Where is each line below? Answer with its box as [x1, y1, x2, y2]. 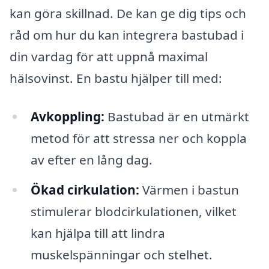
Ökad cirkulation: [30, 181, 139, 198]
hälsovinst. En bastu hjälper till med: [10, 70, 222, 87]
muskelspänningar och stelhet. [30, 246, 213, 263]
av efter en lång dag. [30, 151, 153, 168]
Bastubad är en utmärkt [104, 107, 249, 125]
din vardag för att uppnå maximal [10, 48, 208, 65]
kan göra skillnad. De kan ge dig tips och [10, 5, 246, 22]
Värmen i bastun [139, 181, 239, 198]
